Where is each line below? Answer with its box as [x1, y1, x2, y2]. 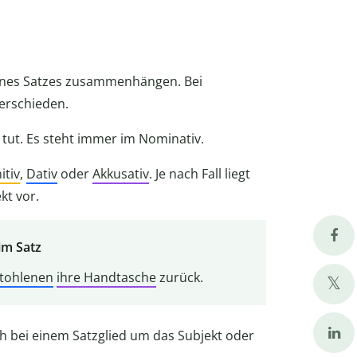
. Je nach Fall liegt [149, 165, 250, 183]
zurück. [155, 269, 203, 287]
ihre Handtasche [56, 269, 156, 287]
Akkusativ [92, 165, 149, 183]
